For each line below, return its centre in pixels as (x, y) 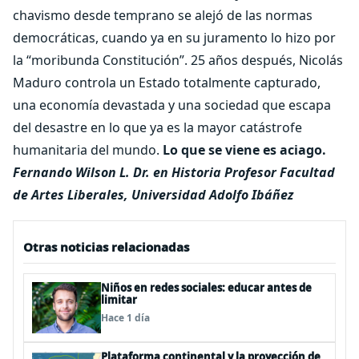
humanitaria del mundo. (88, 150)
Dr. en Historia (177, 172)
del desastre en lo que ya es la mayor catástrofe (157, 127)
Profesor (250, 172)
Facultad (307, 172)
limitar (119, 300)
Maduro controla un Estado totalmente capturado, (167, 83)
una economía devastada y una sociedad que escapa (172, 105)
